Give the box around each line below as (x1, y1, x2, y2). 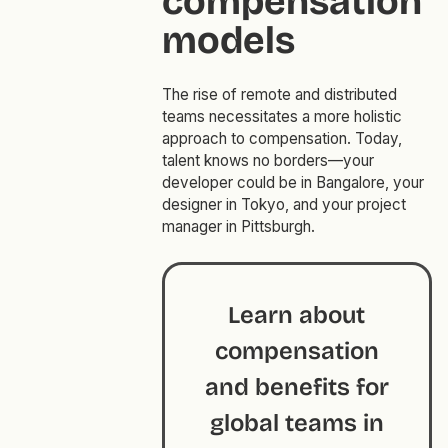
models (161, 18, 295, 64)
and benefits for (204, 373, 389, 402)
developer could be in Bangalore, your (161, 173, 424, 193)
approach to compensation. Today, (161, 129, 402, 149)
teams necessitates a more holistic (161, 107, 402, 127)
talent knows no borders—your (161, 151, 374, 171)
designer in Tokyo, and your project (161, 195, 406, 215)
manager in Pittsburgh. (161, 217, 319, 237)
